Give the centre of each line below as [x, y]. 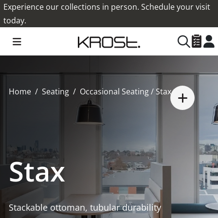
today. [15, 20]
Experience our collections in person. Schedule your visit [107, 7]
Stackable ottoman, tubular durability [85, 207]
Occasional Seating [114, 91]
